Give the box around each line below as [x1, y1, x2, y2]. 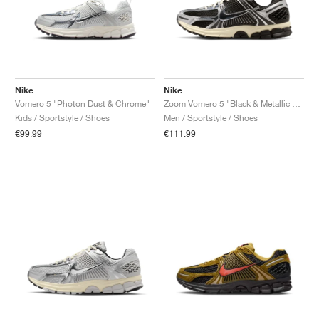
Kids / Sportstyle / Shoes [15, 112, 110, 123]
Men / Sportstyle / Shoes [164, 112, 258, 123]
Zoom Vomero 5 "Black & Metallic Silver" [292, 98, 300, 109]
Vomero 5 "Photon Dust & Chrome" [15, 98, 150, 109]
